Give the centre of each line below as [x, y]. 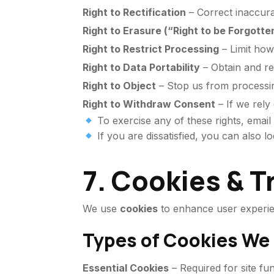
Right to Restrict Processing [151, 49]
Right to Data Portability [142, 67]
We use [102, 209]
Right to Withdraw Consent [149, 104]
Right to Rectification [135, 12]
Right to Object [120, 86]
